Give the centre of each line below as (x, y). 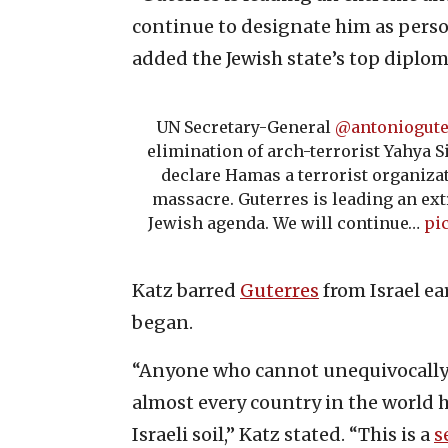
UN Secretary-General (245, 126)
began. (162, 322)
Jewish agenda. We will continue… (285, 222)
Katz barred (186, 290)
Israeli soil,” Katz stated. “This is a (283, 434)
